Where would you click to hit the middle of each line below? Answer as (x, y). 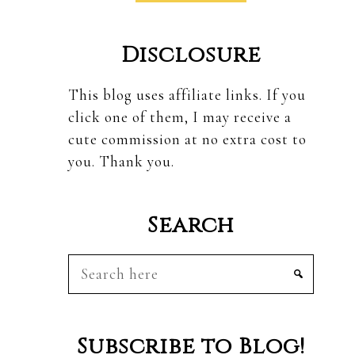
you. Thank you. (121, 162)
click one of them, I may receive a (180, 117)
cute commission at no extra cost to (187, 139)
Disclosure (191, 55)
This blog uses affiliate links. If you (187, 95)
